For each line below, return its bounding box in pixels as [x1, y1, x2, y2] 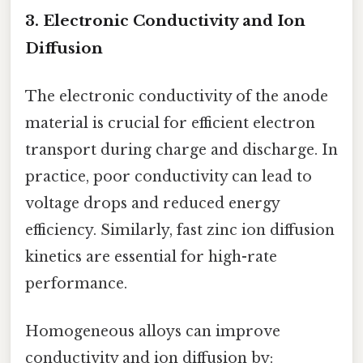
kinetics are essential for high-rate [25, 247, 277, 266]
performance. [25, 274, 127, 293]
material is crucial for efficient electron [25, 113, 315, 132]
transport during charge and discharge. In [25, 140, 338, 159]
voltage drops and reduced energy [25, 194, 280, 212]
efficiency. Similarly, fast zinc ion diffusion [25, 220, 335, 239]
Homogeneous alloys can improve [25, 322, 280, 341]
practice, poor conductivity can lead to [25, 167, 312, 186]
